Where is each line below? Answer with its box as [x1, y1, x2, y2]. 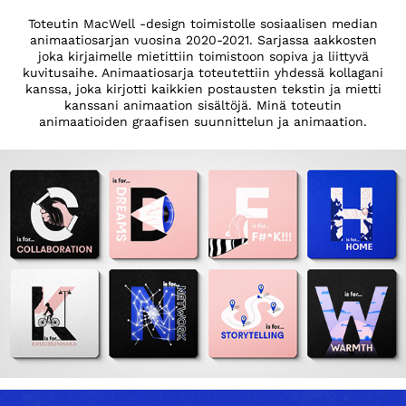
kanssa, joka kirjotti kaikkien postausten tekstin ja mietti [24, 79, 382, 98]
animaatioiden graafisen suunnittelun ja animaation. [39, 111, 367, 130]
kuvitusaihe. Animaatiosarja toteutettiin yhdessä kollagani [23, 63, 383, 82]
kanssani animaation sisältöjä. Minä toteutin [64, 95, 342, 114]
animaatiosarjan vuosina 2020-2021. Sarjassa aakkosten [29, 30, 377, 49]
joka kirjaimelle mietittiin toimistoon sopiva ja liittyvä [37, 46, 369, 65]
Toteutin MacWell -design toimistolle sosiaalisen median [28, 14, 378, 33]
